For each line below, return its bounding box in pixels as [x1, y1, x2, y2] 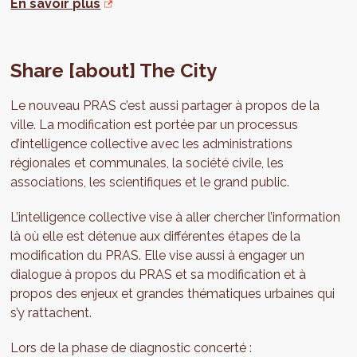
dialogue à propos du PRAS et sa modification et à [10, 267, 307, 283]
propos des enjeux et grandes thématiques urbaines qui [10, 286, 335, 302]
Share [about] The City [10, 59, 218, 83]
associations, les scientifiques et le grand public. [10, 175, 290, 190]
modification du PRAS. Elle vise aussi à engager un [10, 248, 305, 264]
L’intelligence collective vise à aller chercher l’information [10, 210, 341, 226]
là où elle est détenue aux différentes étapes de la [10, 229, 301, 245]
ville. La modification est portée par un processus [10, 117, 299, 133]
